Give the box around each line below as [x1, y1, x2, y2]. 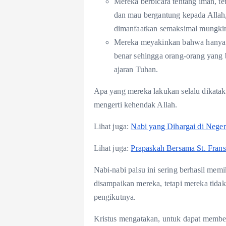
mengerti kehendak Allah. [93, 100, 178, 109]
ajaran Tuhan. [114, 65, 158, 74]
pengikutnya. [93, 193, 136, 202]
